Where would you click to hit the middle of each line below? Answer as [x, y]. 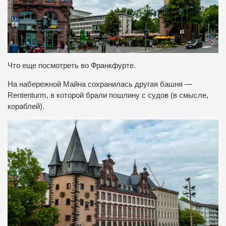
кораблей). [26, 106]
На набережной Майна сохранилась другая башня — [100, 84]
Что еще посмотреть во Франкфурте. [72, 66]
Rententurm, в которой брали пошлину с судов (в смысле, [108, 95]
